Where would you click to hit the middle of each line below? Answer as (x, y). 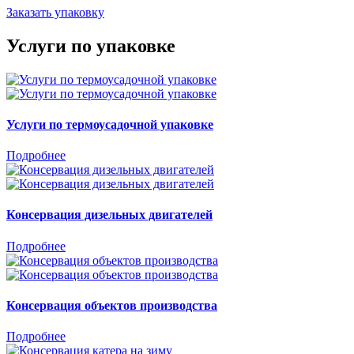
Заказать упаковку (55, 12)
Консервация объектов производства (112, 306)
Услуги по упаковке (91, 45)
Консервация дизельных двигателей (109, 215)
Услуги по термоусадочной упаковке (110, 124)
